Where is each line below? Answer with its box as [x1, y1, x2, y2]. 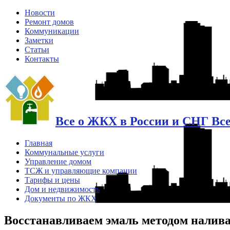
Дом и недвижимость [25, 184, 100, 194]
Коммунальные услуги [25, 147, 104, 157]
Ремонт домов [25, 17, 74, 26]
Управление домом [25, 157, 91, 166]
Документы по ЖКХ [25, 194, 97, 203]
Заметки [25, 36, 53, 45]
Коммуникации [25, 27, 79, 35]
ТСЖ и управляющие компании [25, 166, 137, 175]
